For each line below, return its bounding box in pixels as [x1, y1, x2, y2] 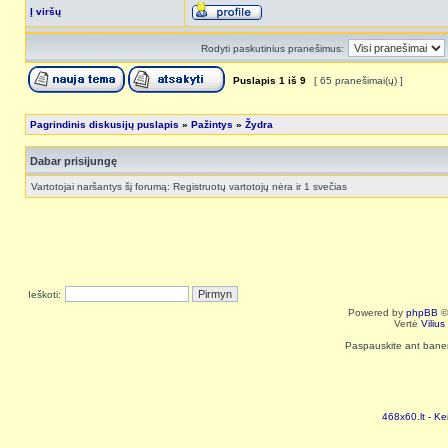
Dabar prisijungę [30, 155, 117, 167]
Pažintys [191, 119, 233, 130]
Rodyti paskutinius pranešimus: [201, 43, 344, 54]
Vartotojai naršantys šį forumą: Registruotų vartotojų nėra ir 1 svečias [31, 181, 347, 192]
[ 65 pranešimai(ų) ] [311, 75, 406, 86]
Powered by [348, 307, 406, 318]
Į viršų [30, 6, 61, 17]
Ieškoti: [28, 289, 61, 300]
